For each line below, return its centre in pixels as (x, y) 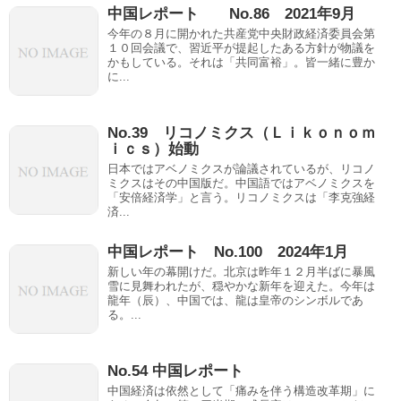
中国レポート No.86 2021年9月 (231, 14)
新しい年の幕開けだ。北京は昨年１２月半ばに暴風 (241, 272)
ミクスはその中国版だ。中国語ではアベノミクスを (241, 183)
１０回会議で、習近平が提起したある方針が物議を (241, 48)
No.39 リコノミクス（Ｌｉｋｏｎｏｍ (242, 133)
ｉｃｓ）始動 (153, 149)
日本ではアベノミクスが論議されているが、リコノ (241, 169)
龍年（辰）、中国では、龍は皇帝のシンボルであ (235, 300)
